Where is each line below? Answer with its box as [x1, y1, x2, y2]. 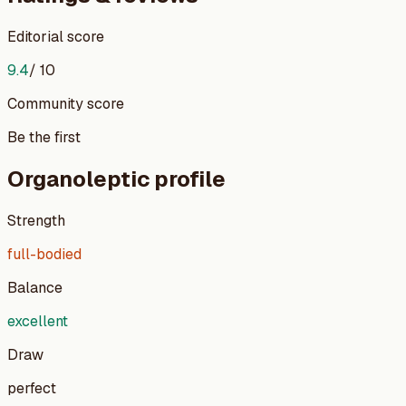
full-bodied [7, 244, 82, 264]
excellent [7, 311, 68, 331]
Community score [7, 93, 124, 113]
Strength [7, 210, 65, 230]
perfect [7, 378, 56, 398]
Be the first [7, 127, 81, 147]
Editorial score [7, 26, 104, 46]
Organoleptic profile [7, 164, 226, 193]
